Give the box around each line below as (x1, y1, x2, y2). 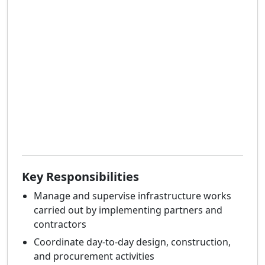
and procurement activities (34, 250, 154, 263)
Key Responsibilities (22, 169, 139, 185)
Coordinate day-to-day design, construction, (34, 235, 231, 249)
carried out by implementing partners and (34, 203, 222, 217)
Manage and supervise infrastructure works (34, 189, 231, 203)
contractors (34, 218, 86, 231)
